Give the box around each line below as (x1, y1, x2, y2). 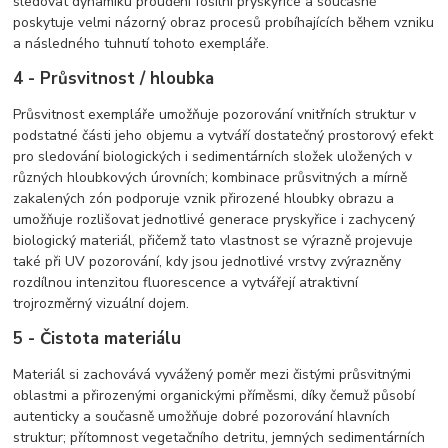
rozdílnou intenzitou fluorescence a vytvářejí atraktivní (13, 272, 359, 292)
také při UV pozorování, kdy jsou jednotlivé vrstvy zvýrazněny (13, 251, 402, 271)
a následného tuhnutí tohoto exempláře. (13, 33, 270, 53)
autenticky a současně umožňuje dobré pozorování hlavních (13, 406, 391, 426)
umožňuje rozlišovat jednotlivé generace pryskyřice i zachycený (13, 209, 416, 229)
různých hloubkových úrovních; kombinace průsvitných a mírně (13, 167, 408, 187)
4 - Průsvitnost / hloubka (13, 66, 215, 90)
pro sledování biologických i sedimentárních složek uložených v (13, 146, 413, 166)
